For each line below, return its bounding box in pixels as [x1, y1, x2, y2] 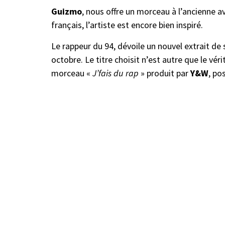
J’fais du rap [92, 67, 139, 79]
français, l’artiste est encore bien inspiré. [51, 19, 203, 31]
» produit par [139, 67, 190, 79]
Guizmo [51, 6, 82, 17]
